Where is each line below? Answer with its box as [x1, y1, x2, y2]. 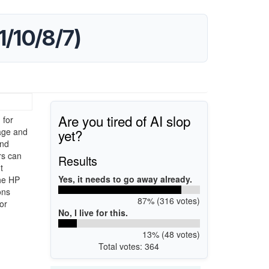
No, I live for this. [58, 206, 128, 219]
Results [58, 151, 97, 169]
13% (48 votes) [142, 228, 200, 240]
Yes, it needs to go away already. [58, 172, 192, 185]
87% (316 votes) [137, 194, 200, 207]
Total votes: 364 [98, 240, 160, 252]
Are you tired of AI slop [58, 110, 190, 130]
